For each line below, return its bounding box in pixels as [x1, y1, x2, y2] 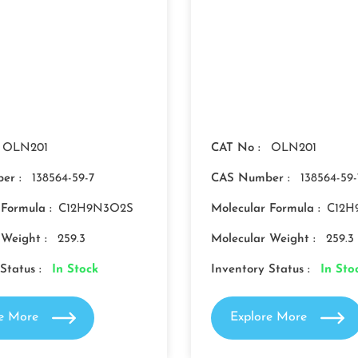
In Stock [52, 264, 98, 276]
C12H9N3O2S [58, 203, 133, 215]
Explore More [229, 311, 311, 324]
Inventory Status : [211, 264, 314, 276]
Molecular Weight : [211, 233, 320, 245]
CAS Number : [211, 173, 294, 185]
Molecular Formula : [211, 203, 320, 215]
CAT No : [211, 142, 265, 154]
